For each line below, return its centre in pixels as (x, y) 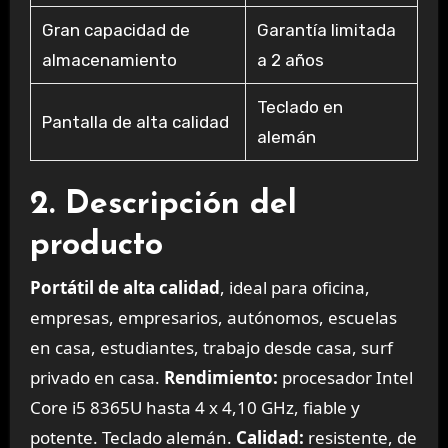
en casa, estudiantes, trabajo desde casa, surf (211, 348)
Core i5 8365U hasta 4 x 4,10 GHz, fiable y (194, 408)
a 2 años (290, 59)
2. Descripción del (163, 204)
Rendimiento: (220, 378)
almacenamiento (109, 59)
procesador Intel (345, 378)
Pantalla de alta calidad (135, 121)
